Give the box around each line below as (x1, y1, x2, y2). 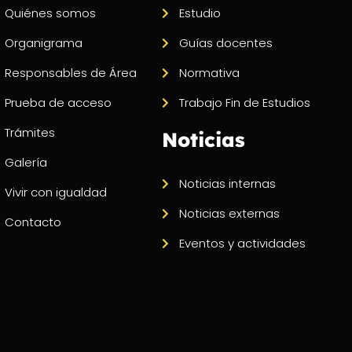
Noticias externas (179, 204, 280, 222)
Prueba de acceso (4, 93, 112, 111)
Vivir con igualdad (4, 183, 107, 200)
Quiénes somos (4, 4, 96, 21)
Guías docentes (179, 34, 273, 51)
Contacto (4, 213, 61, 230)
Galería (4, 153, 47, 170)
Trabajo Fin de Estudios (179, 93, 311, 111)
